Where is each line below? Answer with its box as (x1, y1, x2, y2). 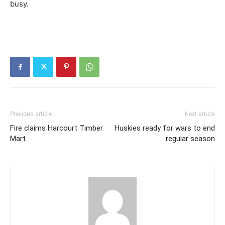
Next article (185, 110, 215, 118)
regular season (166, 134, 215, 143)
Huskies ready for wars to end (115, 124, 215, 133)
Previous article (10, 110, 52, 118)
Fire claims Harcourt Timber (10, 124, 103, 133)
